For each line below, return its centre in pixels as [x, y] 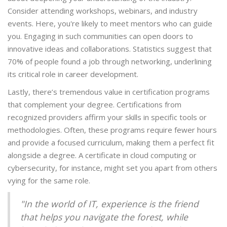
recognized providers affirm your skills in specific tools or [107, 117]
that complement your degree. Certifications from [94, 105]
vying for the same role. [49, 181]
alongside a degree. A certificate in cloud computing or [102, 155]
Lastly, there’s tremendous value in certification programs [109, 92]
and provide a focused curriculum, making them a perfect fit [111, 143]
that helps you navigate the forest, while [104, 217]
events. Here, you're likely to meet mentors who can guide [110, 24]
